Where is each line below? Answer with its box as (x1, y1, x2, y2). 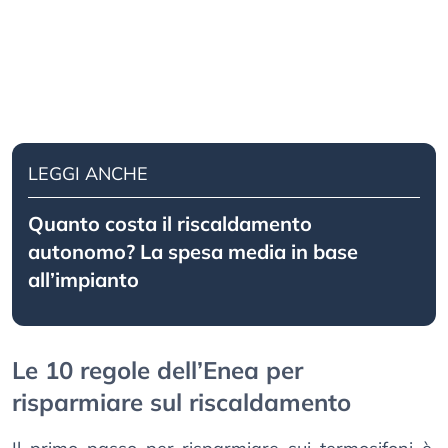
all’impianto (28, 267, 139, 293)
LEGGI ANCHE (28, 162, 148, 186)
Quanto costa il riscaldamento (28, 211, 312, 237)
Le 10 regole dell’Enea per (12, 355, 303, 386)
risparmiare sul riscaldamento (12, 387, 351, 418)
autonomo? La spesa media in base (28, 239, 358, 265)
